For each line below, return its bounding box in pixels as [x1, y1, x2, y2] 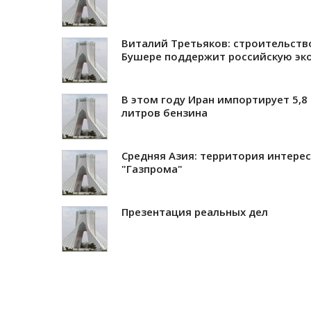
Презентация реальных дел [121, 204, 268, 219]
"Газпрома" [121, 161, 183, 176]
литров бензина [121, 105, 208, 119]
